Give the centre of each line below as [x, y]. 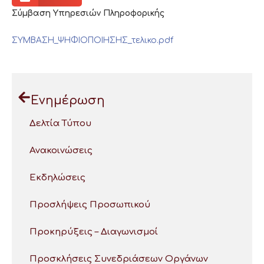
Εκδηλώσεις [57, 177]
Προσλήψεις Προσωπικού [90, 204]
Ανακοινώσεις [61, 150]
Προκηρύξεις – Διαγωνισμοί [94, 232]
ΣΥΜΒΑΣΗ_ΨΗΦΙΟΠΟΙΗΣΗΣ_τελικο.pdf [93, 40]
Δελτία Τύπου [60, 123]
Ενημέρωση [68, 100]
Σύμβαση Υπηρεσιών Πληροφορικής [88, 13]
